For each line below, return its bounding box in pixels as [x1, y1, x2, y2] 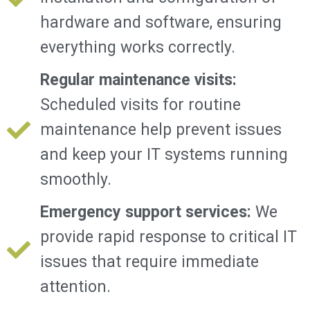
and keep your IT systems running [39, 145, 288, 164]
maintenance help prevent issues [39, 120, 282, 139]
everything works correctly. [39, 37, 235, 57]
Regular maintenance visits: [39, 70, 237, 89]
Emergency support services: [39, 202, 251, 221]
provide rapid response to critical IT [39, 227, 297, 246]
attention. [39, 277, 111, 296]
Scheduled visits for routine [39, 95, 241, 114]
